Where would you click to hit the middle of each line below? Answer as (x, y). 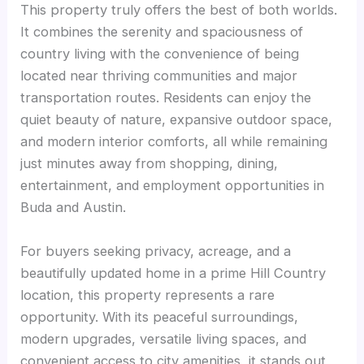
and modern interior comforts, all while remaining (174, 142)
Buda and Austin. (74, 208)
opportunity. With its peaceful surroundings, (160, 316)
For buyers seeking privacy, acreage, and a (156, 251)
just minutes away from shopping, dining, (149, 164)
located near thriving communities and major (159, 76)
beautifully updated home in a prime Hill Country (173, 273)
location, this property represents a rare (148, 295)
